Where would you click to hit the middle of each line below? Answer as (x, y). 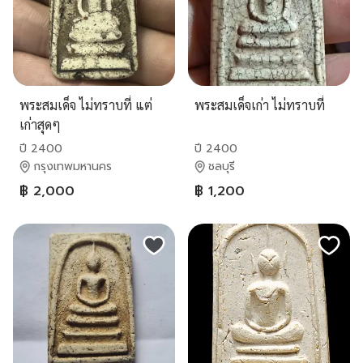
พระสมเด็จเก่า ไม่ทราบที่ (260, 105)
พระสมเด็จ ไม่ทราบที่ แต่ (86, 105)
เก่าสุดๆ (40, 124)
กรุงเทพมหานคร (73, 167)
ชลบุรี (222, 167)
